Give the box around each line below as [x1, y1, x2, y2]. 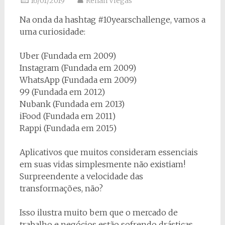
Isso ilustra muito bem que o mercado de [19, 207, 178, 217]
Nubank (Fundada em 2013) [19, 99, 125, 109]
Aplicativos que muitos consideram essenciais [19, 147, 198, 157]
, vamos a [170, 15, 205, 25]
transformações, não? [19, 183, 103, 193]
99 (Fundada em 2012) [19, 87, 105, 97]
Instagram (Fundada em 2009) [19, 63, 136, 73]
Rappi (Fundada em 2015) [19, 123, 117, 133]
